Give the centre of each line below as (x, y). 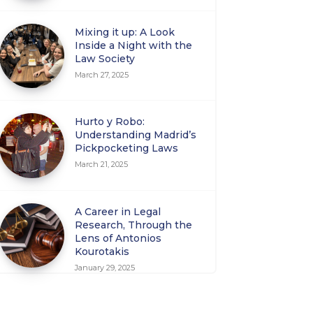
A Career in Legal (118, 211)
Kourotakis (102, 251)
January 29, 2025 (105, 267)
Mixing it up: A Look (125, 32)
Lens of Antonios (118, 238)
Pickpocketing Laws (127, 148)
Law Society (105, 58)
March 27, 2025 (102, 74)
